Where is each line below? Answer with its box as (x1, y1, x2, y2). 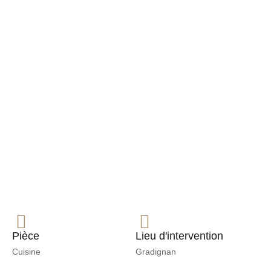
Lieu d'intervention (135, 230, 223, 243)
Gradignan (135, 247, 176, 257)
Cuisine (12, 247, 41, 257)
